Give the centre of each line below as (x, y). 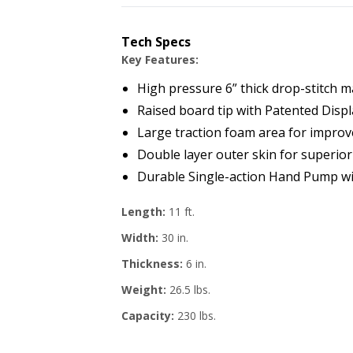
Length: (143, 212)
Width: (140, 238)
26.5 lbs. (188, 290)
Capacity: (149, 316)
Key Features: (160, 59)
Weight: (144, 290)
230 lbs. (197, 316)
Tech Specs (156, 42)
